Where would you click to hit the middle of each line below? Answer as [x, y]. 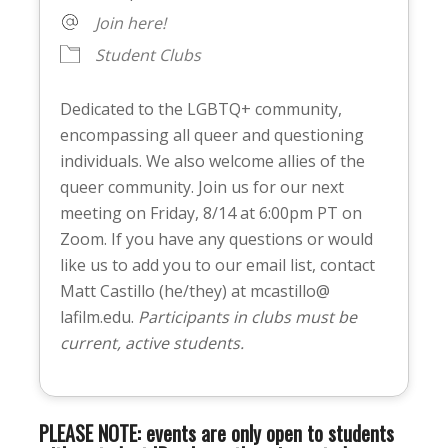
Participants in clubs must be [247, 317]
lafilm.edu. [98, 317]
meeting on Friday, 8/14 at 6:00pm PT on [210, 213]
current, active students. [151, 343]
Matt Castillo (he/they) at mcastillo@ [194, 291]
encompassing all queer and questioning [211, 135]
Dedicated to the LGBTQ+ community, [200, 109]
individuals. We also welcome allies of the [212, 161]
